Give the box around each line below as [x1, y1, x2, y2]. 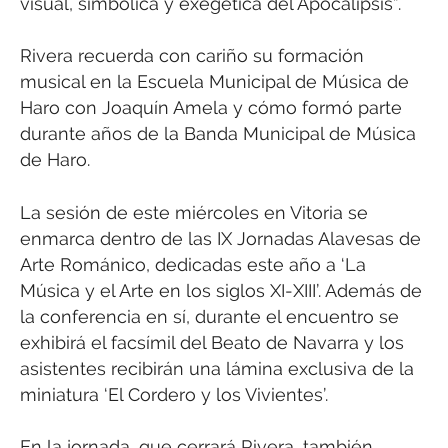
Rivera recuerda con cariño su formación [20, 45, 364, 67]
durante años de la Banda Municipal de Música [20, 123, 416, 145]
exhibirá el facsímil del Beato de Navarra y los [20, 331, 404, 353]
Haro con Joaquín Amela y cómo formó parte [20, 97, 402, 119]
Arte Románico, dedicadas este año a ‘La [20, 253, 366, 275]
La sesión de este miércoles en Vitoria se [20, 201, 368, 223]
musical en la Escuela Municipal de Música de [20, 71, 409, 93]
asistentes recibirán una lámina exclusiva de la [20, 357, 414, 379]
